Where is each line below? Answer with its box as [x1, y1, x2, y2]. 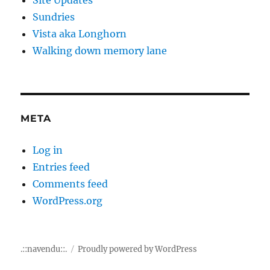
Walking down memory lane [33, 44, 168, 57]
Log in [33, 143, 63, 156]
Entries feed [33, 160, 90, 173]
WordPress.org [33, 194, 103, 207]
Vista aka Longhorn [33, 27, 127, 40]
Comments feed [33, 177, 108, 190]
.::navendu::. [20, 243, 67, 254]
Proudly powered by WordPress [78, 243, 198, 254]
